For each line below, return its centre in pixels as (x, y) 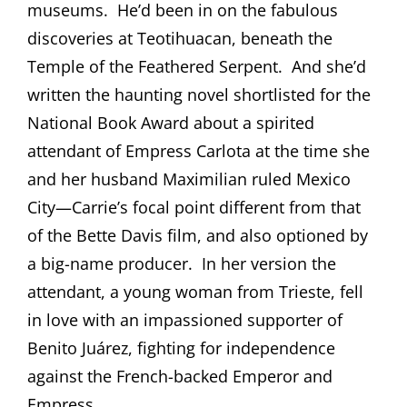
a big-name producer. (110, 263)
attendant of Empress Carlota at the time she (199, 150)
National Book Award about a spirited (171, 122)
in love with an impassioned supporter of (185, 319)
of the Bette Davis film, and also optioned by (198, 235)
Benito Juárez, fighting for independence (181, 347)
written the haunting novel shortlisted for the (199, 94)
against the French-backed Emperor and (180, 376)
